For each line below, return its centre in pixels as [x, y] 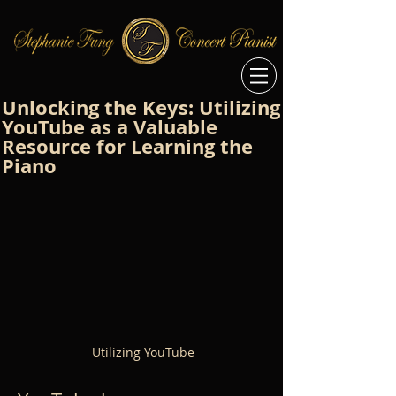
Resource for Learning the [127, 146]
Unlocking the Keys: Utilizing [141, 107]
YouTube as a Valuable [110, 127]
